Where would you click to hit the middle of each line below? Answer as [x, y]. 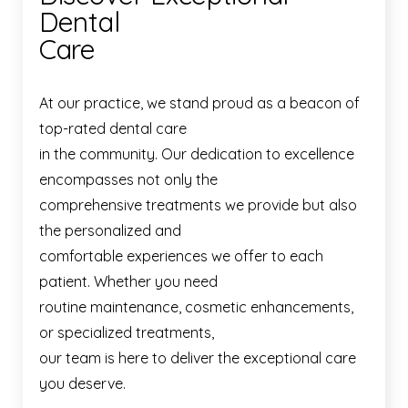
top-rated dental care [113, 129]
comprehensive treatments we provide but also [198, 205]
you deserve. [82, 384]
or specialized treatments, [127, 333]
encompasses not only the [128, 180]
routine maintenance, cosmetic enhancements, [196, 307]
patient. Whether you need [128, 282]
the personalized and [110, 231]
